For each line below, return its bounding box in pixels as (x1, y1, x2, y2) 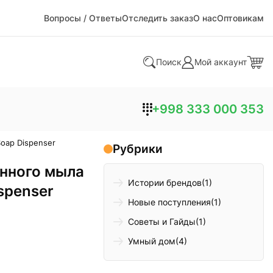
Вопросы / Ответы (44, 13, 122, 23)
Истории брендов (128, 177, 202, 188)
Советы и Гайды (128, 216, 196, 227)
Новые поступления (128, 197, 211, 208)
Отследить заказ (122, 13, 193, 23)
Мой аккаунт (194, 56, 247, 67)
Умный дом (128, 236, 176, 247)
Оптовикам (217, 13, 264, 23)
